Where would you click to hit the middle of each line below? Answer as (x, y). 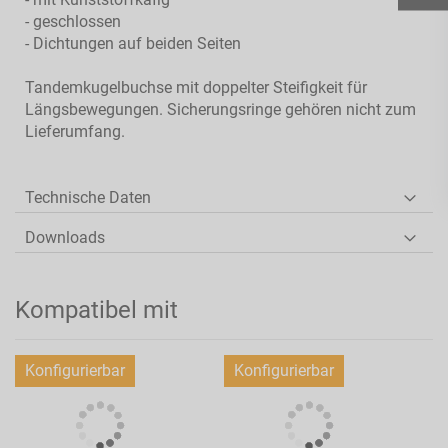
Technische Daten (88, 197)
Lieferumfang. (75, 131)
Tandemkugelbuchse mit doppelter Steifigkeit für (196, 87)
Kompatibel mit (96, 309)
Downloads (65, 237)
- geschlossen (73, 21)
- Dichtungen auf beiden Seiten (133, 43)
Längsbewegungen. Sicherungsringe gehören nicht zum (220, 109)
